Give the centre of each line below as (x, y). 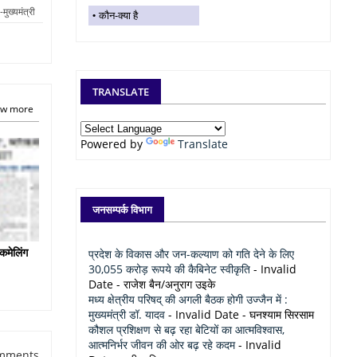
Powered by (113, 144)
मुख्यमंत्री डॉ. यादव (127, 314)
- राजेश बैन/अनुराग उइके (164, 284)
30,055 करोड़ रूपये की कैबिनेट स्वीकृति (169, 269)
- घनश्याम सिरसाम (277, 314)
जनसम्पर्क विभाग (122, 210)
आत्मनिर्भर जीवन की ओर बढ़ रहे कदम (162, 345)
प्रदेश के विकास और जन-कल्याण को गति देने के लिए (191, 254)
